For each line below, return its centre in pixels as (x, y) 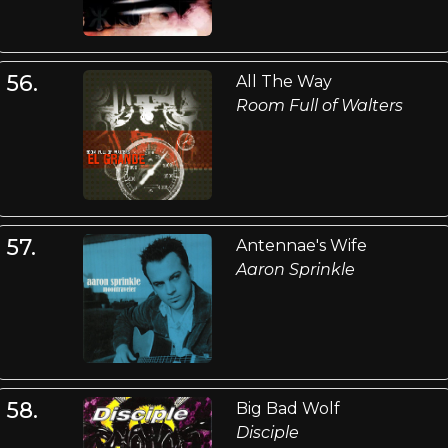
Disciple (267, 433)
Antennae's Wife (301, 245)
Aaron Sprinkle (295, 269)
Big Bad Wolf (287, 409)
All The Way (283, 82)
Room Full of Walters (319, 106)
